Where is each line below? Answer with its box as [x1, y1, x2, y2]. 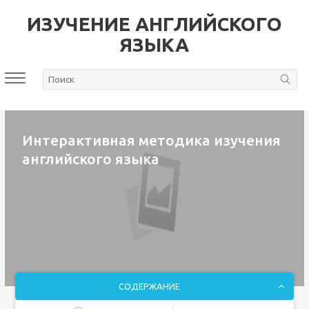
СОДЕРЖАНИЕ [118, 281, 180, 291]
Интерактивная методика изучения [21, 132, 281, 148]
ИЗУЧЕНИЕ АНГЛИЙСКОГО [26, 13, 282, 34]
